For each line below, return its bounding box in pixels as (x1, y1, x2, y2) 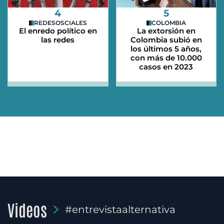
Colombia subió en (130, 35, 202, 45)
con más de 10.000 (130, 53, 202, 63)
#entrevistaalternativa (65, 203, 175, 216)
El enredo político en (18, 26, 97, 36)
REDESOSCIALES (33, 19, 87, 27)
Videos (7, 199, 47, 220)
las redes (41, 35, 75, 45)
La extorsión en (136, 26, 195, 36)
